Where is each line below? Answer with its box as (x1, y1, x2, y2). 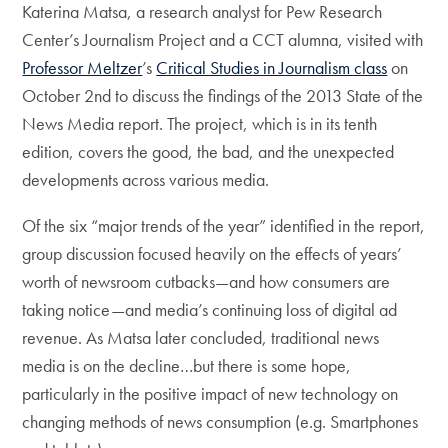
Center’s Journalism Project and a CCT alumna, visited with (22, 28, 424, 51)
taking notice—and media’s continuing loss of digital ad (22, 298, 398, 321)
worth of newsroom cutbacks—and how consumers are (22, 270, 391, 293)
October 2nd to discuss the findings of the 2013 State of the (22, 84, 424, 107)
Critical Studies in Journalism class (156, 56, 388, 79)
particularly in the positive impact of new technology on (22, 382, 399, 405)
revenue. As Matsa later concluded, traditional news (22, 326, 380, 349)
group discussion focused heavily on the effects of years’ (22, 242, 403, 265)
